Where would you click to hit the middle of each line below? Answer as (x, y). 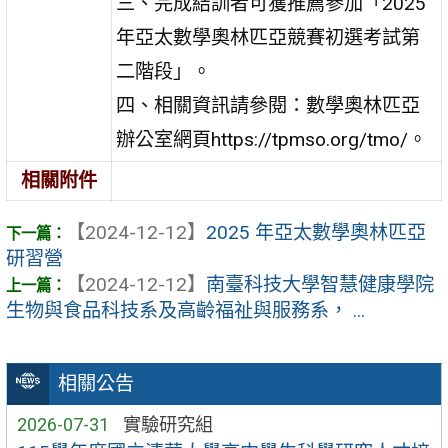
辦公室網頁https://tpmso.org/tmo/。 (272, 139)
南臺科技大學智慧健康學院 (320, 285)
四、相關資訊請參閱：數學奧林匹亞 (268, 105)
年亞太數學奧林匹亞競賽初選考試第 (268, 37)
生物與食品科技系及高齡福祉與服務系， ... (185, 311)
